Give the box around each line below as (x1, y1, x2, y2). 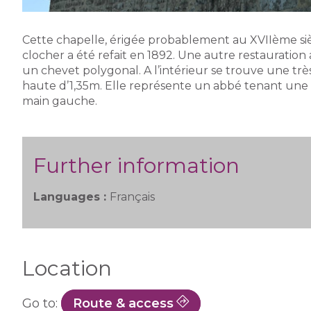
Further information (33, 153, 239, 178)
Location (22, 255, 112, 281)
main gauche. (22, 94, 97, 108)
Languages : (33, 190, 110, 203)
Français (110, 190, 155, 203)
